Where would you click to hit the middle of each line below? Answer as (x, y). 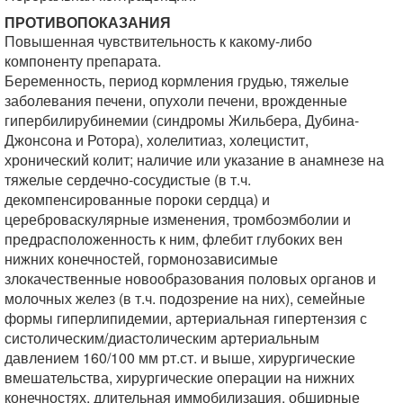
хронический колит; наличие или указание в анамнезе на (194, 160)
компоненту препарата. (83, 61)
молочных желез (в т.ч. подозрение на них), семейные (185, 298)
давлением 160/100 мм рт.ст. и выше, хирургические (180, 358)
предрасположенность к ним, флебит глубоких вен (174, 239)
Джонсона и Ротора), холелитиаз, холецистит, (157, 140)
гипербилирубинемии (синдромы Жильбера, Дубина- (182, 120)
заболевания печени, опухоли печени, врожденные (176, 100)
